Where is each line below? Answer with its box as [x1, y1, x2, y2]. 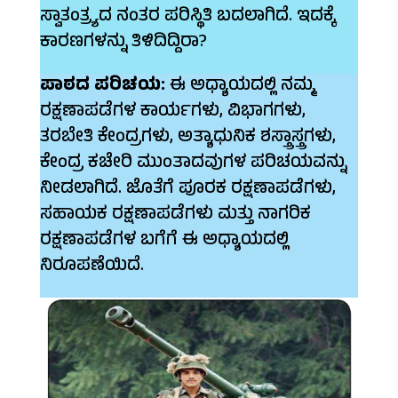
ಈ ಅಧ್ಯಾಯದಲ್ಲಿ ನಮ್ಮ [164, 72, 314, 102]
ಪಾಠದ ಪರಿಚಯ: [39, 72, 165, 102]
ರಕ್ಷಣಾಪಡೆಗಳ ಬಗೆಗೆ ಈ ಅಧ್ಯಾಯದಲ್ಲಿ [39, 227, 289, 257]
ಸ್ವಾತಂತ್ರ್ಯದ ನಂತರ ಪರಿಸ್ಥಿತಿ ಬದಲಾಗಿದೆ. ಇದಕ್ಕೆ [39, 3, 335, 33]
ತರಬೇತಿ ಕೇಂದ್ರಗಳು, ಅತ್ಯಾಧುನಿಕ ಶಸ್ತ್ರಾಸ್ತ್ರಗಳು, [39, 123, 336, 154]
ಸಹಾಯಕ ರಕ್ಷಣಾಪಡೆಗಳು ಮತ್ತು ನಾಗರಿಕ [39, 201, 311, 231]
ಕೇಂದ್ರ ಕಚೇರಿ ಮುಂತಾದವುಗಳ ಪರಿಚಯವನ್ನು [39, 149, 346, 179]
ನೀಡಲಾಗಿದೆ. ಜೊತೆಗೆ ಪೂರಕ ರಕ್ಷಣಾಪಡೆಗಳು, [39, 175, 336, 205]
